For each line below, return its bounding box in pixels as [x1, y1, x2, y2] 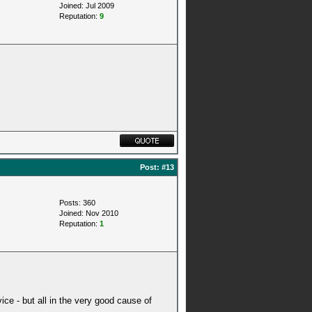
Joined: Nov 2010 [59, 209, 118, 217]
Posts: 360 [59, 198, 95, 207]
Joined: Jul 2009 [59, 1, 114, 10]
